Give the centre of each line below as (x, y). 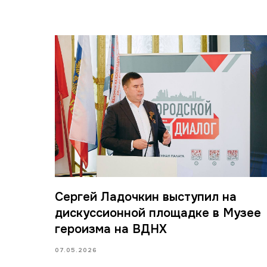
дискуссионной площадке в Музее (158, 213)
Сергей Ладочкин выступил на (146, 197)
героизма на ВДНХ (111, 229)
